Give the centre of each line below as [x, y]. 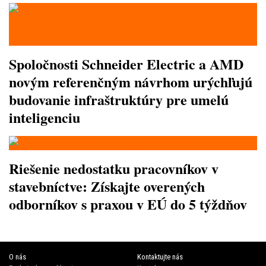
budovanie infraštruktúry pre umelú [119, 100]
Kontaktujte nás [160, 257]
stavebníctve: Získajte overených [107, 186]
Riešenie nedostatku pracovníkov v [114, 169]
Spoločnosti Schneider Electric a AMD [126, 64]
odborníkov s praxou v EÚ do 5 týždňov [128, 204]
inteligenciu [45, 118]
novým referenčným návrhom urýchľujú [131, 82]
